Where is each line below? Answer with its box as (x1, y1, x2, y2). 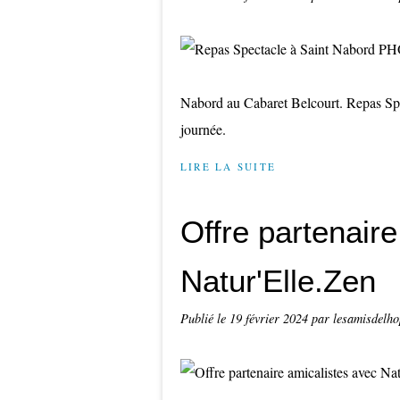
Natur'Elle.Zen (180, 263, 376, 298)
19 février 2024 (229, 310, 312, 327)
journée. (180, 120, 226, 138)
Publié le (180, 310, 229, 327)
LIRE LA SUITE (180, 160, 277, 173)
